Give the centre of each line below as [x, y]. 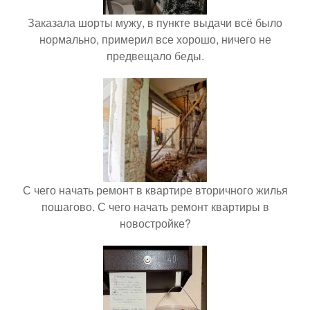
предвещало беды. [155, 56]
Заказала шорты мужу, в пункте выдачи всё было [155, 23]
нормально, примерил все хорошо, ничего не [155, 39]
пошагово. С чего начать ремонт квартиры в [155, 207]
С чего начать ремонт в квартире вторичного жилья [155, 190]
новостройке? [155, 224]
